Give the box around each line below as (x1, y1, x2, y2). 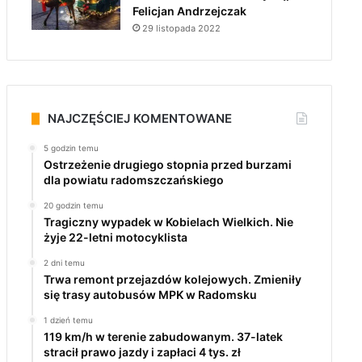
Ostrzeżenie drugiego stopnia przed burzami (43, 158, 292, 171)
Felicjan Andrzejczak (132, 4, 246, 18)
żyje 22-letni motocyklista (43, 230, 187, 244)
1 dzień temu (43, 315, 93, 325)
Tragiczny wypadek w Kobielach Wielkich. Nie (43, 215, 293, 229)
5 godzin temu (43, 143, 99, 153)
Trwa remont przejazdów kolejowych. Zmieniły (43, 272, 301, 286)
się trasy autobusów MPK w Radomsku (43, 288, 257, 301)
